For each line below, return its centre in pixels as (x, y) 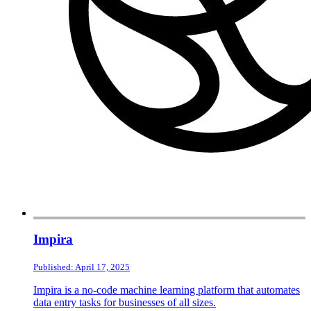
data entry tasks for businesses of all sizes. (125, 303)
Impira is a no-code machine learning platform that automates (167, 290)
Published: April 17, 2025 (82, 267)
